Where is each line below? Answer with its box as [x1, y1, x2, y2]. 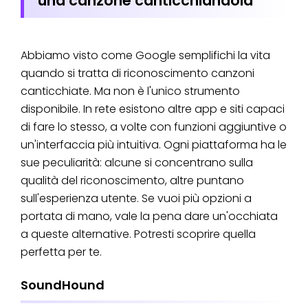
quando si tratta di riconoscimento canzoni [21, 65, 254, 82]
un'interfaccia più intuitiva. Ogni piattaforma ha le [21, 137, 287, 153]
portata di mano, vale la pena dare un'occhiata [21, 208, 278, 225]
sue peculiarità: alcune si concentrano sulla [21, 155, 253, 171]
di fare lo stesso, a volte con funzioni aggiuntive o [21, 119, 287, 135]
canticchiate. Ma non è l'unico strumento [21, 83, 240, 100]
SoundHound [21, 276, 104, 294]
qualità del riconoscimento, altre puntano [21, 173, 244, 189]
